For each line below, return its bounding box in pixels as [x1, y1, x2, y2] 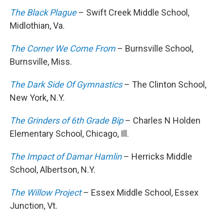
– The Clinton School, [122, 79, 206, 90]
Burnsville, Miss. [10, 56, 72, 67]
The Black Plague [10, 7, 76, 18]
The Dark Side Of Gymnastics [10, 79, 122, 90]
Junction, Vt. [10, 200, 57, 211]
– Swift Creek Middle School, [76, 7, 189, 18]
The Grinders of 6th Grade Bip [10, 115, 123, 126]
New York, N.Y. [10, 92, 65, 103]
